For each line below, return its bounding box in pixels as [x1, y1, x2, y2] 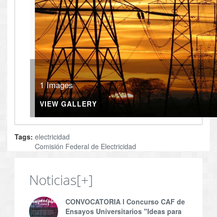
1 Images [40, 78, 73, 91]
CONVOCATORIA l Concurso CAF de [65, 197, 185, 207]
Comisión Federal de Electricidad [35, 141, 136, 152]
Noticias [29, 170, 77, 189]
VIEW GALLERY [40, 99, 97, 109]
